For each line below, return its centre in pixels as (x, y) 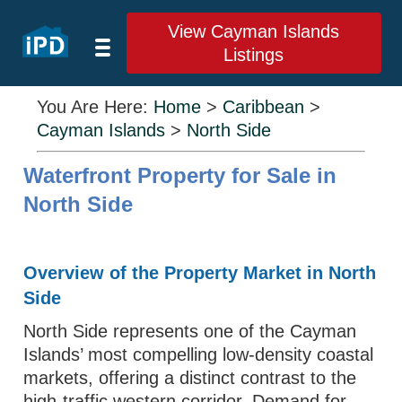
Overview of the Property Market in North (200, 273)
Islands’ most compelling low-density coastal (199, 354)
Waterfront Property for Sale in (180, 175)
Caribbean (264, 107)
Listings (254, 55)
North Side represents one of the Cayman (190, 331)
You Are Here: (96, 107)
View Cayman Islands (254, 31)
